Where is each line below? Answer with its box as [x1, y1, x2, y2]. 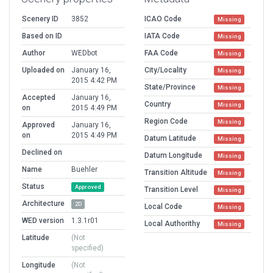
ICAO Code [144, 14, 182, 23]
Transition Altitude [144, 168, 207, 177]
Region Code [144, 116, 188, 126]
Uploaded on [22, 65, 65, 74]
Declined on [22, 147, 62, 157]
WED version [22, 216, 64, 225]
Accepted [22, 93, 55, 102]
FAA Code [144, 48, 178, 57]
